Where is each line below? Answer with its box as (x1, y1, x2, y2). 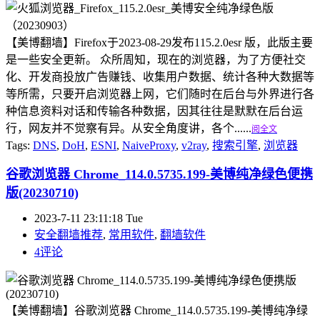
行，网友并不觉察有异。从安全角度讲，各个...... (6, 121, 251, 134)
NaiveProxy (122, 139, 176, 151)
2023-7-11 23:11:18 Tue (34, 211, 143, 224)
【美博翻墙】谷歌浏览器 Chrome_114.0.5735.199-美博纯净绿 (6, 304, 308, 316)
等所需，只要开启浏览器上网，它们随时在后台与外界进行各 (6, 87, 314, 100)
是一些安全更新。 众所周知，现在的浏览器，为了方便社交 (6, 53, 306, 66)
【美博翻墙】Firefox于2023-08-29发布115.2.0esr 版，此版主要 (6, 36, 313, 49)
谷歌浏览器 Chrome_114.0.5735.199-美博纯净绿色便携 (6, 166, 313, 181)
